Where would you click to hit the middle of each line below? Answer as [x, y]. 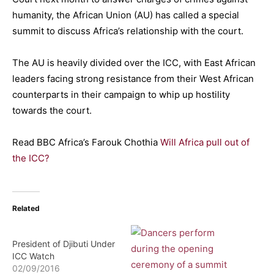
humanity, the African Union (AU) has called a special [126, 15]
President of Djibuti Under [64, 244]
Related [26, 208]
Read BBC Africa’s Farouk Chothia [86, 142]
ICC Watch [33, 256]
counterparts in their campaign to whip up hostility [121, 94]
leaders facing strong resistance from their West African [133, 79]
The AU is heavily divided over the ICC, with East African [134, 63]
